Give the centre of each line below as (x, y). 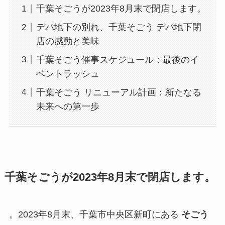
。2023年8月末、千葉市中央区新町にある (95, 215)
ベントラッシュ (68, 74)
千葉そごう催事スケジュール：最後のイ (117, 60)
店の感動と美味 (68, 41)
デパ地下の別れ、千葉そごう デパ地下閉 (119, 27)
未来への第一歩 (68, 106)
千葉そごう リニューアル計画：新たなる (119, 92)
